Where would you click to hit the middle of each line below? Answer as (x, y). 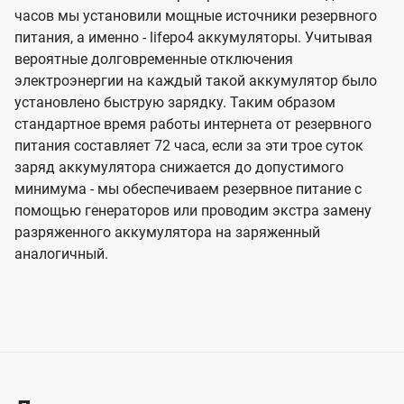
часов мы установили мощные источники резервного (196, 16)
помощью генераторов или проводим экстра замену (193, 211)
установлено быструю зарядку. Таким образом (175, 103)
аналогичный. (61, 254)
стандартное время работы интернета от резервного (193, 124)
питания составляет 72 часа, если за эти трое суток (189, 146)
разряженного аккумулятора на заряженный (167, 233)
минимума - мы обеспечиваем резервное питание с (188, 189)
